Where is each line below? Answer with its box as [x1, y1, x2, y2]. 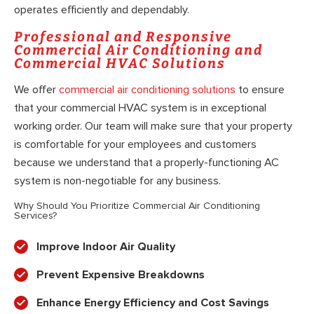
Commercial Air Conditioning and [14, 41, 263, 58]
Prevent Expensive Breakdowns [36, 267, 205, 282]
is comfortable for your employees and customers [14, 137, 257, 152]
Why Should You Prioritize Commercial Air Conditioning [14, 199, 260, 212]
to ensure [235, 83, 285, 97]
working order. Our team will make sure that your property [14, 119, 292, 134]
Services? [14, 209, 57, 221]
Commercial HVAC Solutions [14, 55, 226, 71]
